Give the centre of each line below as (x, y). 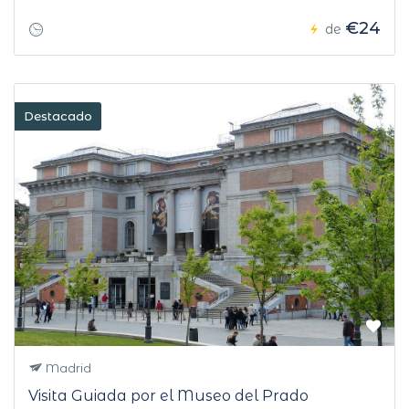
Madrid (67, 368)
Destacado (58, 116)
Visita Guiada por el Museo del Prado (168, 396)
